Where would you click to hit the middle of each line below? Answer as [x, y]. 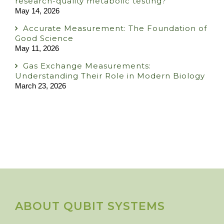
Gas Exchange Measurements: [87, 66]
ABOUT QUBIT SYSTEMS [90, 206]
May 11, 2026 [37, 48]
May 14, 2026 [37, 11]
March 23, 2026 [40, 86]
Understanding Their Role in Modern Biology [110, 76]
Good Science [44, 38]
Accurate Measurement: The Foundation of [115, 28]
